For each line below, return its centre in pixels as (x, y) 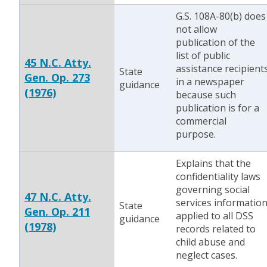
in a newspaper (210, 82)
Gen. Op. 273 (57, 77)
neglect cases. (208, 255)
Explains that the (213, 163)
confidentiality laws (218, 176)
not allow (196, 29)
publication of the (215, 42)
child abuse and (210, 242)
